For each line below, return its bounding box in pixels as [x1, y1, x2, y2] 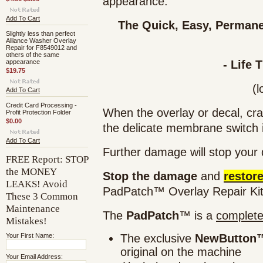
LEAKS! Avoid [6, 178, 68, 190]
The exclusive [120, 232, 195, 245]
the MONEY [6, 166, 56, 177]
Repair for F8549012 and [6, 44, 77, 51]
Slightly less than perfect [6, 30, 75, 37]
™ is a [179, 209, 216, 222]
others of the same [6, 51, 59, 58]
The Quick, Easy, [118, 19, 215, 32]
